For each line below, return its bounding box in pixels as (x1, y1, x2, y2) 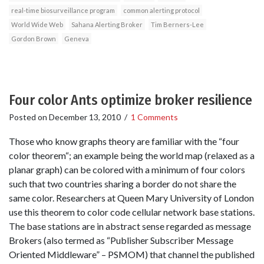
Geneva (64, 35, 89, 43)
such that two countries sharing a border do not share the (9, 178, 236, 190)
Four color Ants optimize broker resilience (9, 92, 252, 109)
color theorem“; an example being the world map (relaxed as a (9, 150, 255, 161)
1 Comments (131, 112, 178, 123)
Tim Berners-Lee (151, 21, 204, 29)
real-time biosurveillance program (11, 6, 115, 15)
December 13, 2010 (49, 112, 121, 123)
